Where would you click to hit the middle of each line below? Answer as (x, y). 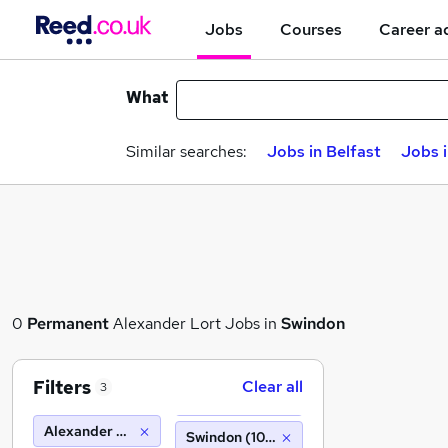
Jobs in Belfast (324, 151)
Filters (62, 387)
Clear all (272, 386)
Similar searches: (186, 151)
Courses (311, 29)
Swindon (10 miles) (247, 437)
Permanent (68, 323)
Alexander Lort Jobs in (195, 323)
